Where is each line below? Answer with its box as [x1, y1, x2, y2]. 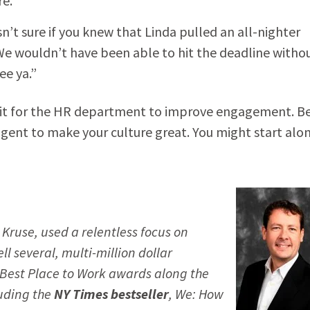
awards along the [105, 264, 209, 282]
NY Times [53, 284, 108, 302]
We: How [174, 284, 224, 302]
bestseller [107, 284, 169, 302]
